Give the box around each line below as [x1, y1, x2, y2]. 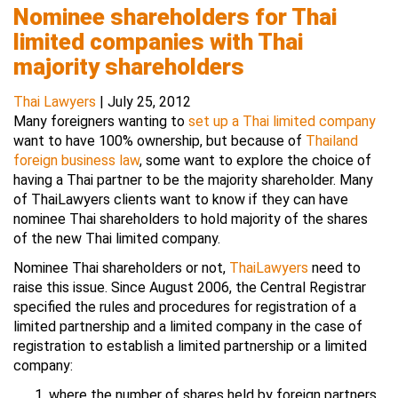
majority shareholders [13, 53, 244, 80]
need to [308, 259, 361, 276]
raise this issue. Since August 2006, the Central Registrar [13, 279, 366, 296]
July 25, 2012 [107, 93, 191, 110]
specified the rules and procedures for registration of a [13, 298, 356, 315]
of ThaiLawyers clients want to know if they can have [13, 191, 348, 208]
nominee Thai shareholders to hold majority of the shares [13, 211, 368, 227]
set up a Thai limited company [188, 113, 376, 130]
